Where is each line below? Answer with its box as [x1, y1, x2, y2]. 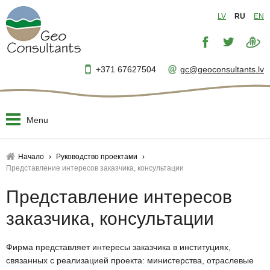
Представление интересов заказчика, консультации [6, 164, 184, 172]
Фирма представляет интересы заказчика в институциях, [6, 242, 231, 252]
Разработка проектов [13, 204, 108, 214]
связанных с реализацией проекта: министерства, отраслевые [6, 256, 254, 265]
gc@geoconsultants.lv [180, 64, 264, 74]
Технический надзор [13, 234, 104, 244]
